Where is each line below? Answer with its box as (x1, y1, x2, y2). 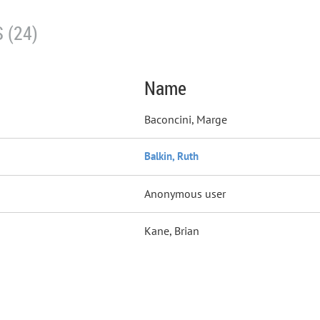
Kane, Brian (144, 224, 199, 238)
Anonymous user (144, 186, 226, 201)
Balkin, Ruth (144, 149, 199, 163)
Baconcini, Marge (144, 112, 227, 126)
